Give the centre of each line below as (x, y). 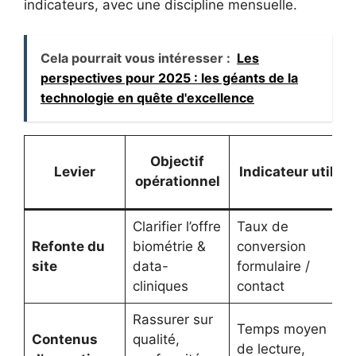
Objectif (177, 162)
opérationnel (177, 182)
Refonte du (68, 247)
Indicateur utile (290, 172)
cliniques (160, 286)
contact (260, 286)
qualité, (156, 340)
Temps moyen (281, 329)
